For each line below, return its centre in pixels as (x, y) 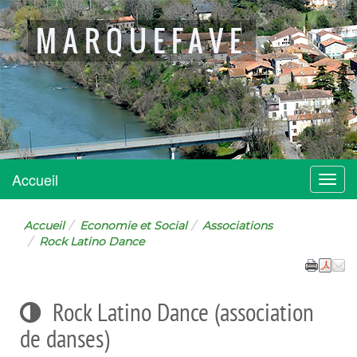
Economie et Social (133, 226)
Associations (237, 226)
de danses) (65, 339)
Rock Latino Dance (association (183, 312)
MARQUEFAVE (142, 41)
